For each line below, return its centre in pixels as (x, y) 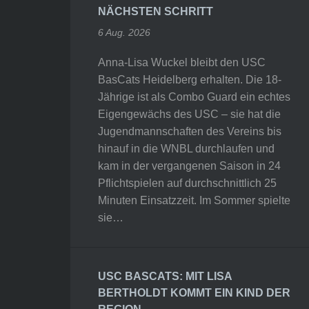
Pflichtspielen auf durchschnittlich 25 (188, 183)
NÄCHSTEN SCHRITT (156, 11)
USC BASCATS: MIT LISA (165, 276)
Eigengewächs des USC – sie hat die (190, 114)
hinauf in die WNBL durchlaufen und (187, 149)
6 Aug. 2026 (124, 32)
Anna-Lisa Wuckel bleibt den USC (182, 62)
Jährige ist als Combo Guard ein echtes (195, 97)
